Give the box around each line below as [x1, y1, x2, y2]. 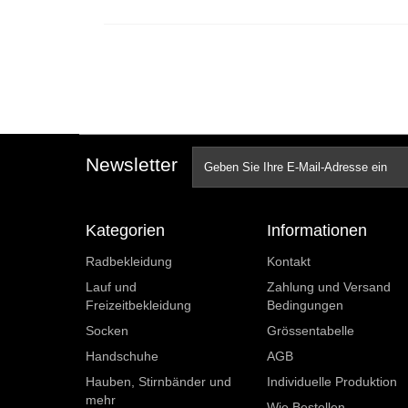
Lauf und [86, 280, 137, 294]
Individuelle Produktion [266, 374, 397, 389]
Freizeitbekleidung [86, 298, 191, 312]
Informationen [266, 221, 367, 240]
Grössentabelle [266, 323, 354, 338]
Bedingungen [266, 298, 343, 312]
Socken [86, 323, 128, 338]
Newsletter [86, 154, 178, 175]
